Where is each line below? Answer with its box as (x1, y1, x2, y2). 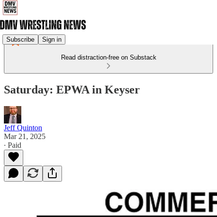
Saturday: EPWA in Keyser (4, 83, 140, 96)
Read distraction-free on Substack (61, 54, 156, 61)
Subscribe (6, 35, 34, 43)
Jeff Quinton (4, 123, 42, 132)
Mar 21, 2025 (4, 132, 46, 140)
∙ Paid (4, 140, 21, 149)
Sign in (42, 35, 62, 43)
